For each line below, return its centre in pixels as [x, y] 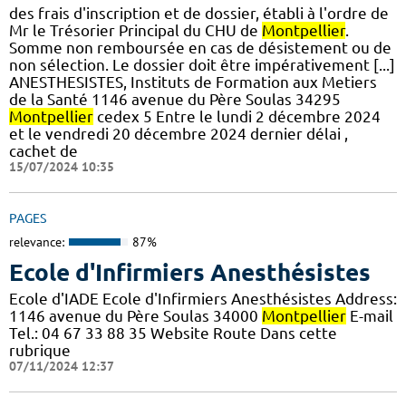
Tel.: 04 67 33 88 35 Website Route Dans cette [173, 333]
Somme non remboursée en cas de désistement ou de [200, 48]
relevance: [37, 242]
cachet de [43, 151]
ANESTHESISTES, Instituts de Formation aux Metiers [193, 82]
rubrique [40, 350]
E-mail [370, 315]
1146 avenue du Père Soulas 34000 [135, 315]
